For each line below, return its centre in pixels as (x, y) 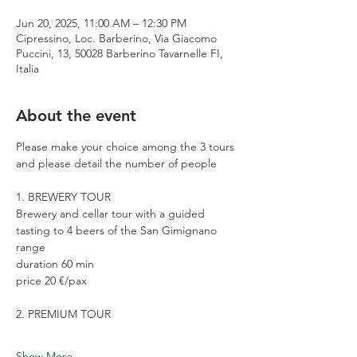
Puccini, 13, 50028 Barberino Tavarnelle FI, (120, 53)
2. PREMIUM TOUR (63, 314)
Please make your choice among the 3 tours (127, 146)
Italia (27, 68)
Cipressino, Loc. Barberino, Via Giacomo (116, 38)
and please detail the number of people (116, 163)
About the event (76, 115)
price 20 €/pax (51, 280)
